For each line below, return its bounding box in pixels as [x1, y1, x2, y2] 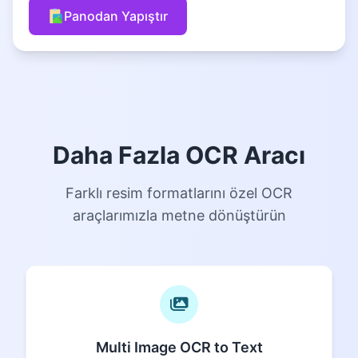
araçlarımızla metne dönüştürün [72, 206, 286, 224]
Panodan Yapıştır [64, 7, 168, 24]
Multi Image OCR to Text [95, 338, 263, 356]
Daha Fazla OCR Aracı [53, 140, 305, 169]
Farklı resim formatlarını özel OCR [66, 184, 292, 201]
